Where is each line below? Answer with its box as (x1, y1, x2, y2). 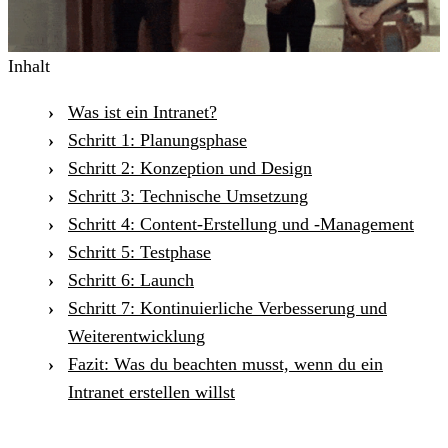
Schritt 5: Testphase (68, 241, 211, 262)
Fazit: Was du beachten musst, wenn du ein (68, 353, 383, 374)
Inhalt (8, 55, 50, 76)
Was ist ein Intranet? (68, 101, 217, 122)
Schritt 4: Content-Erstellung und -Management (68, 213, 414, 234)
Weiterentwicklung (68, 325, 205, 346)
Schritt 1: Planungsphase (68, 129, 247, 150)
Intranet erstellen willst (68, 381, 235, 402)
